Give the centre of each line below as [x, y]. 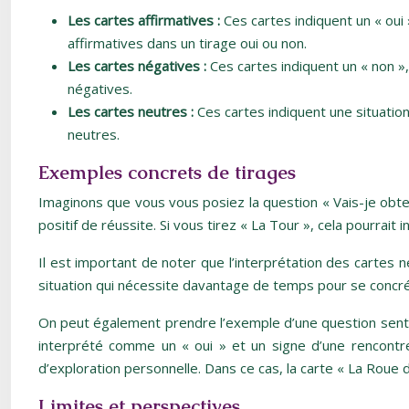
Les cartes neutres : [132, 111]
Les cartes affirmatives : [146, 20]
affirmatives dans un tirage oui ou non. [187, 43]
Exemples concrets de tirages [167, 172]
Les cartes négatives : [139, 66]
